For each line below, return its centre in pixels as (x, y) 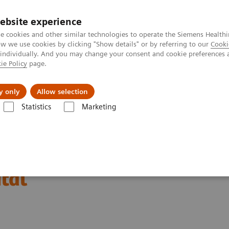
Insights (48, 84)
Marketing (99, 107)
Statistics (36, 107)
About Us (120, 84)
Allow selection (62, 91)
